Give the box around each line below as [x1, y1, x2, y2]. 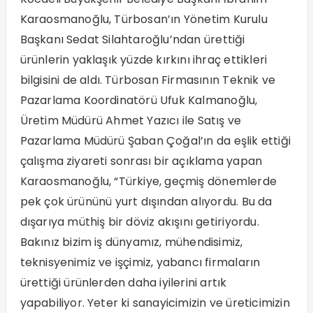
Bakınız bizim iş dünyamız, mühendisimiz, [20, 234, 243, 251]
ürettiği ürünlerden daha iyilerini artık [20, 275, 227, 291]
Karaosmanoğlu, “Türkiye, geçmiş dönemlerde [20, 173, 277, 190]
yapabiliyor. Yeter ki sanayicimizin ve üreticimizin [20, 295, 290, 312]
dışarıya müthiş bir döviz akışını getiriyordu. [20, 214, 259, 231]
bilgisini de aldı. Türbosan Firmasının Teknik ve [20, 72, 276, 89]
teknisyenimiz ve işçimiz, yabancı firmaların [20, 254, 261, 271]
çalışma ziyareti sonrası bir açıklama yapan [20, 153, 263, 170]
